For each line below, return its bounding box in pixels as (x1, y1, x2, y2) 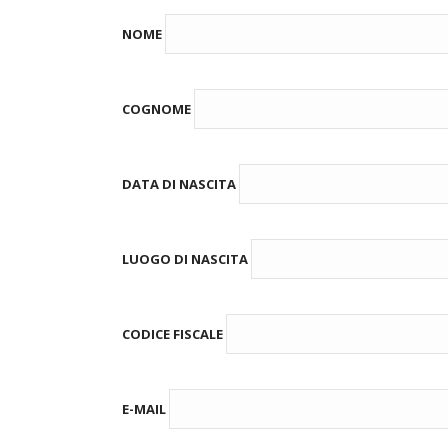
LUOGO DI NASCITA (122, 250, 251, 269)
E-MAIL (122, 400, 169, 419)
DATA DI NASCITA (122, 175, 239, 194)
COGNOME (122, 100, 194, 119)
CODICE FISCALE (122, 325, 226, 344)
